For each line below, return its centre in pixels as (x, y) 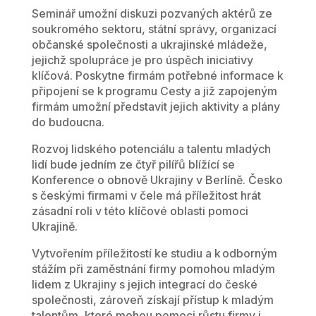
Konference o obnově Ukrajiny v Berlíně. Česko (157, 180)
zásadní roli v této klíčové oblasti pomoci (140, 211)
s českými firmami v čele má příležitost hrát (146, 196)
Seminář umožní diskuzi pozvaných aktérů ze (152, 14)
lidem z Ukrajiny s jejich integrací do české (144, 285)
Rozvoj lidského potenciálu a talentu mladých (151, 149)
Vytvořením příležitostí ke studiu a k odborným (154, 254)
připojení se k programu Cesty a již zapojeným (154, 91)
